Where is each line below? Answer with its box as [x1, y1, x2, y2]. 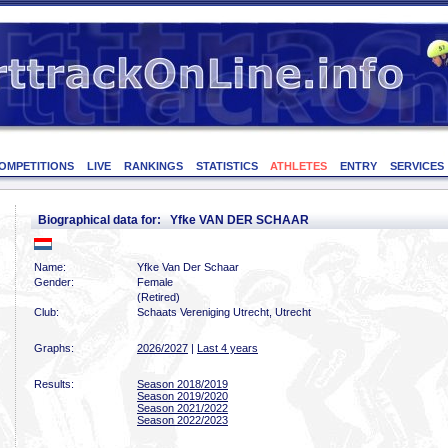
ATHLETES [270, 160, 328, 172]
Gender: [34, 276, 74, 288]
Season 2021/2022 [137, 402, 228, 414]
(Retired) [137, 291, 180, 303]
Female [137, 276, 173, 288]
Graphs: [34, 342, 74, 354]
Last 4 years [197, 342, 258, 354]
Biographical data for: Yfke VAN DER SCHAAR [38, 213, 309, 227]
